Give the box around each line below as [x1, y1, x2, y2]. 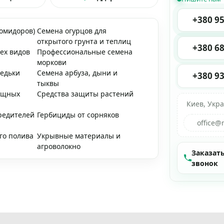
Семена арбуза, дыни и [36, 68, 117, 77]
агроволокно [36, 141, 80, 151]
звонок [191, 158, 218, 168]
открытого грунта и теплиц [36, 36, 131, 46]
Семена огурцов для [36, 26, 106, 35]
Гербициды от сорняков [36, 110, 119, 119]
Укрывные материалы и [36, 131, 120, 140]
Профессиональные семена [36, 47, 132, 56]
